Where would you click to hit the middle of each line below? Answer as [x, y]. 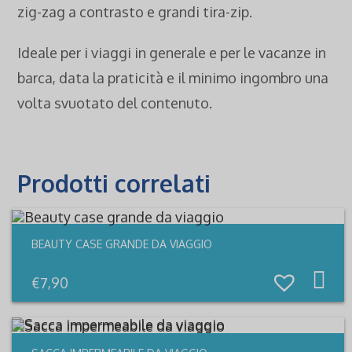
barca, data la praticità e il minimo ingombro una [173, 78]
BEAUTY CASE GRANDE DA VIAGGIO [121, 244]
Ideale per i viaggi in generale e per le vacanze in [172, 53]
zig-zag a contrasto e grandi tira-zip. [135, 12]
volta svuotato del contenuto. [115, 103]
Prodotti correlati [114, 183]
